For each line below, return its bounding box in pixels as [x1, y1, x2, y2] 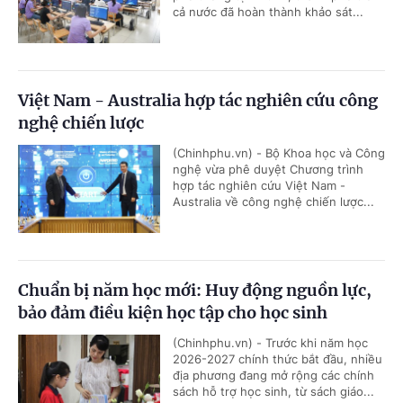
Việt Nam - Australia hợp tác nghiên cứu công [18, 89, 378, 111]
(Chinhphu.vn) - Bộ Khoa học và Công [173, 145, 385, 160]
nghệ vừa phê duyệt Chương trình [173, 161, 363, 176]
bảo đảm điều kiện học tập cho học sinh [18, 301, 327, 323]
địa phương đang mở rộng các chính [173, 367, 374, 382]
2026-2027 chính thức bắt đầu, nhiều [173, 351, 382, 366]
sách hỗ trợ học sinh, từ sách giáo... [173, 383, 374, 399]
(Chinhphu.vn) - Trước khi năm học [173, 335, 368, 350]
